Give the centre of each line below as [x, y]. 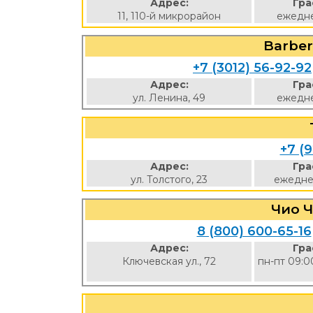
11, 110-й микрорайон [169, 16]
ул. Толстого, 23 [169, 180]
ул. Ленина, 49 [169, 98]
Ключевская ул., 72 [169, 261]
